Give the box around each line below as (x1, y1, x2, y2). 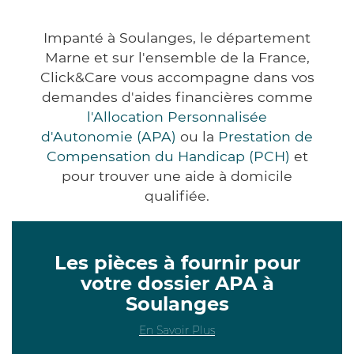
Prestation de (218, 127, 313, 145)
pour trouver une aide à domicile (62, 167, 292, 184)
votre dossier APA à (80, 271, 274, 295)
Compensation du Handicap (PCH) (46, 147, 290, 164)
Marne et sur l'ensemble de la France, (44, 48, 310, 66)
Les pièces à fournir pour (54, 250, 300, 274)
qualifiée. (145, 186, 209, 204)
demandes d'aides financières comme (41, 88, 313, 105)
